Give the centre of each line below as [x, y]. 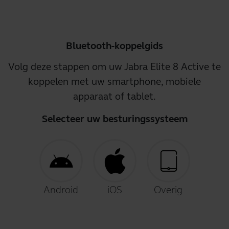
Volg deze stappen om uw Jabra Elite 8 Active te [114, 67]
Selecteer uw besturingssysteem [114, 119]
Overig [168, 190]
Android [61, 190]
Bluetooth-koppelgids [114, 46]
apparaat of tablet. [114, 96]
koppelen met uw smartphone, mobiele [114, 82]
